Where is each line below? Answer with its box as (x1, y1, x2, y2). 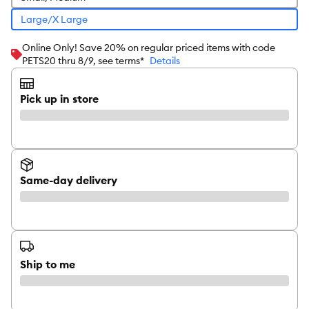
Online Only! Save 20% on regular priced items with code (22, 41, 275, 54)
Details (150, 54, 180, 67)
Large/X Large (20, 12, 88, 26)
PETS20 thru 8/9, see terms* (22, 54, 144, 67)
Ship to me (20, 257, 75, 271)
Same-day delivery (20, 173, 117, 187)
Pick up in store (20, 92, 99, 106)
